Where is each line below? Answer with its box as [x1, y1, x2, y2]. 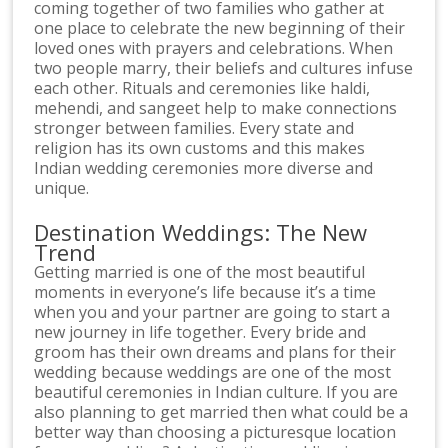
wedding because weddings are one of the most [34, 360, 392, 383]
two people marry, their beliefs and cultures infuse [34, 56, 414, 79]
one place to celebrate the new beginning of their [34, 16, 406, 39]
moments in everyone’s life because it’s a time [34, 280, 377, 303]
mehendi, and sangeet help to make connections [34, 96, 398, 119]
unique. [34, 176, 90, 199]
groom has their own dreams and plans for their [34, 340, 397, 363]
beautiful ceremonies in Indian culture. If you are [34, 380, 399, 403]
